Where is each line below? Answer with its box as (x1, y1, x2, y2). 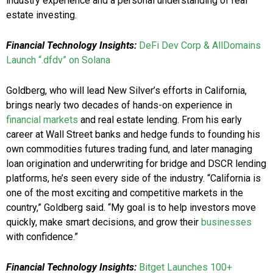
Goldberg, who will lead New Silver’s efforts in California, (6, 85, 247, 97)
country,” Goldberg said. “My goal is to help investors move (6, 202, 256, 214)
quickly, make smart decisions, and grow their (6, 216, 201, 229)
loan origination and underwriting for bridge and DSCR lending (6, 158, 266, 170)
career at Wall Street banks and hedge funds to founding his (6, 129, 260, 141)
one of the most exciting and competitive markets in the (6, 187, 243, 199)
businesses (201, 216, 252, 229)
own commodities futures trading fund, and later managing (6, 143, 252, 155)
